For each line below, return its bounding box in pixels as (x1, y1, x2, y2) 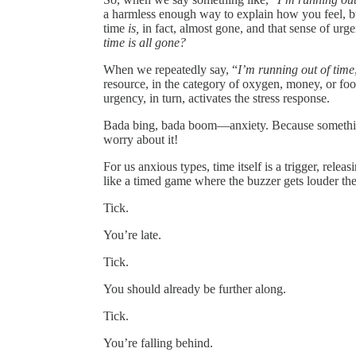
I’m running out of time (238, 62, 354, 76)
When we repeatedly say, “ (103, 62, 238, 76)
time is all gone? (103, 35, 186, 49)
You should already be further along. (103, 281, 286, 296)
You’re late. (103, 227, 161, 242)
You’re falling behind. (103, 335, 213, 350)
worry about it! (103, 132, 178, 146)
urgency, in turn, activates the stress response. (103, 91, 330, 105)
